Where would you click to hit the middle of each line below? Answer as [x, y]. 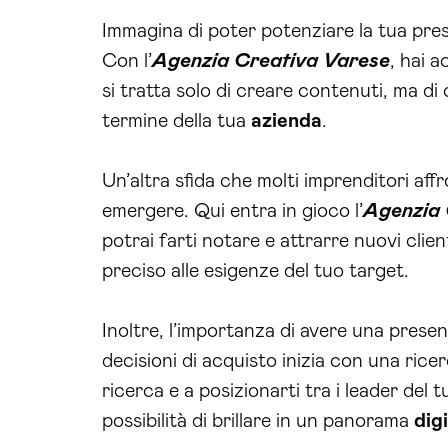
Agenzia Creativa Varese [271, 60]
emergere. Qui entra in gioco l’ [232, 210]
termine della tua [176, 120]
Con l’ [127, 60]
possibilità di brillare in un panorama [258, 420]
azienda [286, 120]
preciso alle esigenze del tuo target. [255, 270]
